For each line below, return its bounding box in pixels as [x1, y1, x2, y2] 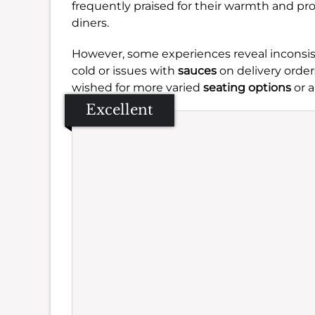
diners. [72, 16, 109, 30]
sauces [178, 64, 217, 77]
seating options [203, 81, 291, 94]
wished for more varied [72, 81, 203, 94]
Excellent [86, 101, 153, 118]
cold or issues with [72, 64, 178, 77]
